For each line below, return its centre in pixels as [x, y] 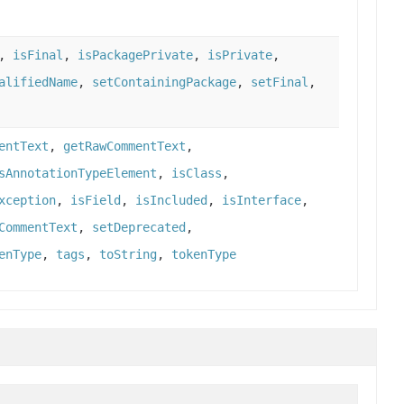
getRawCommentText [124, 147]
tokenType [204, 255]
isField [96, 201]
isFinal [38, 55]
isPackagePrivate [135, 55]
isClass [197, 174]
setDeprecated [139, 228]
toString [128, 255]
